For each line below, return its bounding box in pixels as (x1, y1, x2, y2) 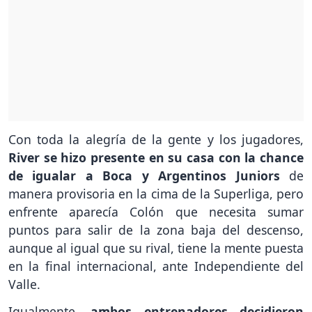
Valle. (8, 276, 40, 293)
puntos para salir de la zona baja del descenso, (8, 221, 304, 239)
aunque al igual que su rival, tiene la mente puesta (8, 240, 304, 257)
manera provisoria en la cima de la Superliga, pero (8, 185, 304, 203)
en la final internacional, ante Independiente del (8, 258, 304, 275)
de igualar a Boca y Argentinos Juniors (8, 167, 280, 185)
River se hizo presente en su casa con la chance (8, 149, 304, 166)
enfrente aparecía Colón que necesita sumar (8, 203, 304, 221)
